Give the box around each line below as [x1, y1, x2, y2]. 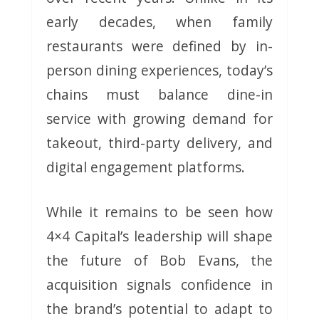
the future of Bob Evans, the [46, 251, 273, 271]
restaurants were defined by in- [46, 36, 273, 56]
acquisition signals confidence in [46, 275, 273, 295]
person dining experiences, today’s [46, 61, 273, 80]
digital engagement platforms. [46, 157, 245, 177]
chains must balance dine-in [46, 85, 273, 105]
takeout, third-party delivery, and [46, 133, 273, 153]
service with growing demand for [46, 109, 273, 129]
